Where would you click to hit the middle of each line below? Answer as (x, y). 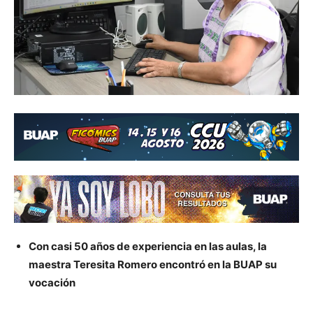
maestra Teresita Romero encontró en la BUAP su (153, 265)
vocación (52, 283)
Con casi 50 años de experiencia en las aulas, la (148, 247)
